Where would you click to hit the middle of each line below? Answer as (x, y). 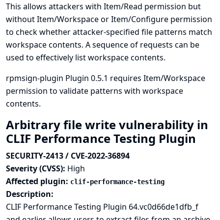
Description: (30, 194)
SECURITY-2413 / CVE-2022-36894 (68, 156)
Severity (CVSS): (37, 168)
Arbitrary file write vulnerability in (107, 124)
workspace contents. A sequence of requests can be (103, 45)
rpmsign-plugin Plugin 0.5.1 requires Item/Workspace (106, 78)
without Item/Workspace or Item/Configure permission (109, 19)
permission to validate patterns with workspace (95, 91)
